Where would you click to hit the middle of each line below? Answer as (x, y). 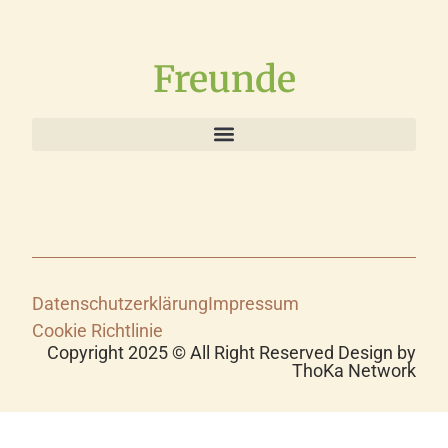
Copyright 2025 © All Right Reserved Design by (231, 352)
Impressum (253, 303)
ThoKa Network (354, 370)
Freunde (224, 79)
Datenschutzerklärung (120, 303)
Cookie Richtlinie (97, 330)
